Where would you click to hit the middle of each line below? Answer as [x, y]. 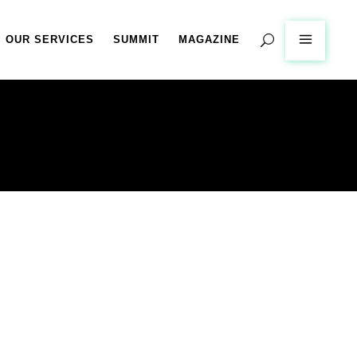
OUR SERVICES [50, 39]
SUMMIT [136, 39]
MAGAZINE [209, 39]
